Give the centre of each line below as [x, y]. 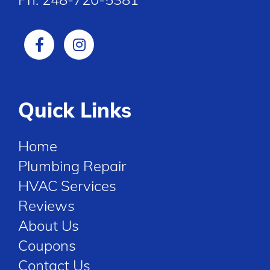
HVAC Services [67, 186]
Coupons [47, 246]
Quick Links [75, 110]
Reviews [46, 206]
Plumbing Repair [72, 166]
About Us [49, 226]
